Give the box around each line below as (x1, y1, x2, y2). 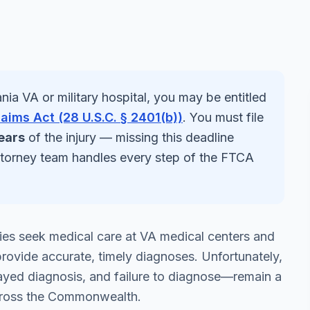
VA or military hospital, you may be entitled (19, 90, 266, 104)
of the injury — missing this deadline (25, 130, 234, 145)
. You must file (183, 110, 264, 125)
